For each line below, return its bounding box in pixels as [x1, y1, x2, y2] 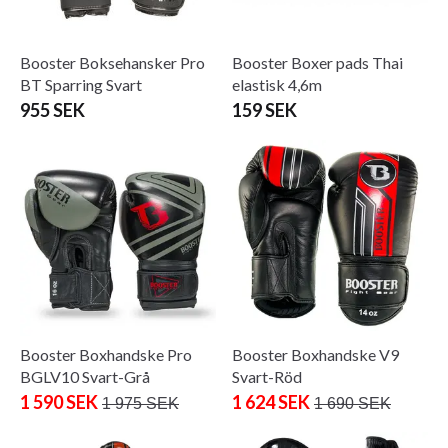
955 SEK [20, 98, 85, 121]
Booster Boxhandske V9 [232, 344, 399, 364]
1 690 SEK [314, 394, 391, 412]
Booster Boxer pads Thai [232, 52, 403, 72]
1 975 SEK [102, 394, 179, 412]
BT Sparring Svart [20, 74, 142, 94]
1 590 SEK [20, 390, 98, 413]
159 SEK [232, 98, 297, 121]
